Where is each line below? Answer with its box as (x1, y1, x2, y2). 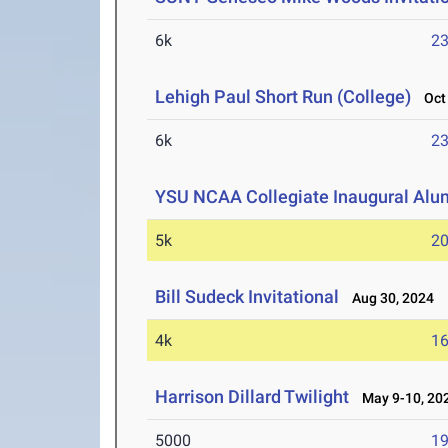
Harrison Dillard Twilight (155, 386, 350, 408)
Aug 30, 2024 (343, 290, 435, 307)
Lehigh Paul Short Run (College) (155, 86, 412, 108)
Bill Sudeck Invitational (155, 286, 340, 308)
